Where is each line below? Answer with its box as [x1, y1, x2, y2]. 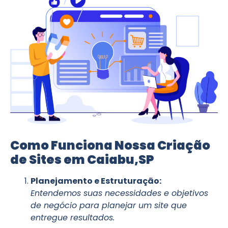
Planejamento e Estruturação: [31, 175, 161, 187]
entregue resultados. [31, 211, 115, 223]
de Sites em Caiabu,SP [10, 151, 154, 168]
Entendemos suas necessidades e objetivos [31, 187, 208, 199]
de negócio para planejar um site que [31, 199, 187, 211]
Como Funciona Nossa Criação [10, 136, 210, 154]
